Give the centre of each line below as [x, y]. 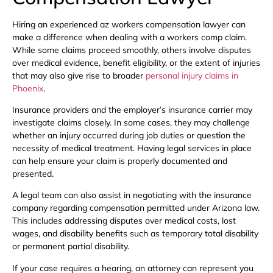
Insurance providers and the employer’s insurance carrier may [132, 110]
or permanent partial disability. [71, 246]
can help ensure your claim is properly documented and [120, 161]
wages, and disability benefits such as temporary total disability [135, 234]
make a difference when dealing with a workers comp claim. [129, 37]
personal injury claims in [192, 75]
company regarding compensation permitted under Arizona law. [136, 208]
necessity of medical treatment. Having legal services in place [132, 148]
